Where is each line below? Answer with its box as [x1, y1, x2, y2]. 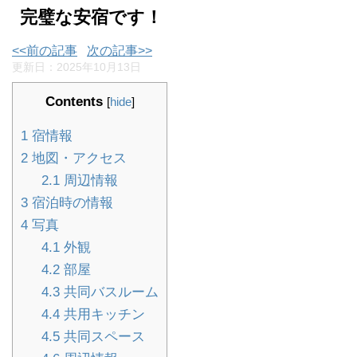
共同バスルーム [59, 284, 159, 300]
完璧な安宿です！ [20, 6, 163, 27]
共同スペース [59, 329, 145, 344]
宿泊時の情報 [28, 195, 113, 210]
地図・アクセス [28, 151, 127, 166]
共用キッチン [59, 307, 145, 322]
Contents [45, 93, 103, 109]
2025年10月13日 [57, 60, 141, 73]
